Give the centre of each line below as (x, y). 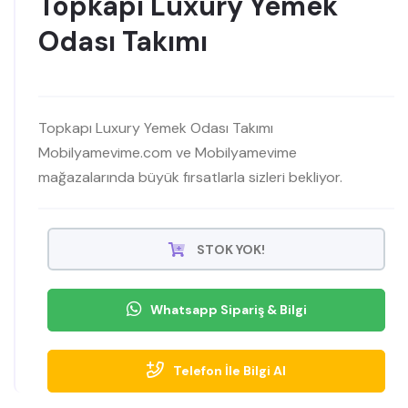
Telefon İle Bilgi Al (229, 370)
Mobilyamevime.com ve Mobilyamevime (168, 152)
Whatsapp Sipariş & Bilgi (228, 309)
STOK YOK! (229, 249)
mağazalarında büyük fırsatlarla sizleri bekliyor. (190, 177)
